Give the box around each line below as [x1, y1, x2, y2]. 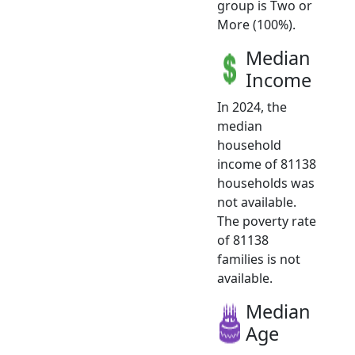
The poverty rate [217, 212, 316, 231]
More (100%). [217, 16, 296, 34]
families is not [217, 250, 300, 269]
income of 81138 [217, 155, 316, 174]
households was [217, 174, 315, 193]
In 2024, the [217, 98, 287, 116]
